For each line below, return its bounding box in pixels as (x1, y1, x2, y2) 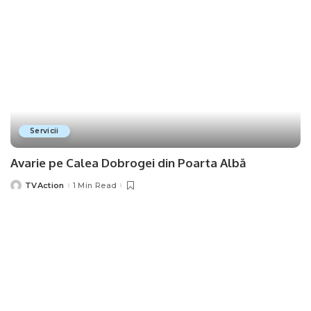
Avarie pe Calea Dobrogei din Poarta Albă (10, 155, 246, 171)
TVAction (25, 180, 65, 190)
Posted (10, 183, 41, 193)
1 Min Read (72, 180, 117, 190)
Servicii (30, 126, 59, 136)
